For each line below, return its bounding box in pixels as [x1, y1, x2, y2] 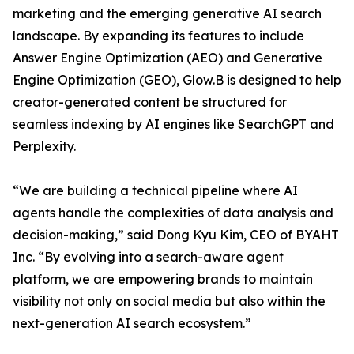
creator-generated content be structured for [13, 94, 287, 111]
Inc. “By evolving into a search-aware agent [13, 249, 284, 265]
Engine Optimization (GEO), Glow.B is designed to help [13, 72, 341, 88]
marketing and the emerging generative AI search [13, 6, 322, 22]
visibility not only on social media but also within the [13, 293, 326, 310]
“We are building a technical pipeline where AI [13, 183, 298, 199]
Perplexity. [13, 138, 76, 155]
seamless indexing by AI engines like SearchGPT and [13, 116, 334, 133]
